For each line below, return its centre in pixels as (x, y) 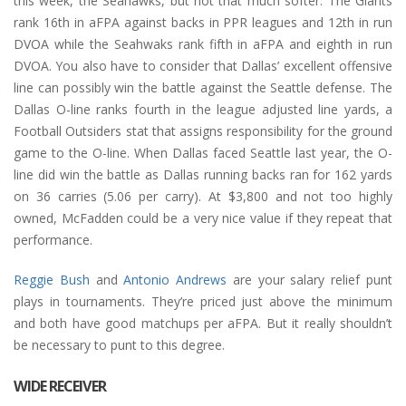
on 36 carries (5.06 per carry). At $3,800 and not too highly (203, 196)
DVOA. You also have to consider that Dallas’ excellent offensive (203, 65)
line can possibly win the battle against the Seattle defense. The (203, 87)
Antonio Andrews (175, 279)
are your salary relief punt (310, 279)
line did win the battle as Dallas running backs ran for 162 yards (203, 174)
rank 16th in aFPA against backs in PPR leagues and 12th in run (203, 22)
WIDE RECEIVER (60, 386)
